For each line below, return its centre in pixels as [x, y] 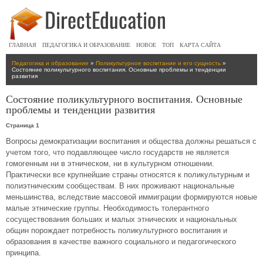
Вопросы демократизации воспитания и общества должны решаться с [131, 141]
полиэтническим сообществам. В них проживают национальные [120, 186]
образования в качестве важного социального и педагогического [121, 242]
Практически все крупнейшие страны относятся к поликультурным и [128, 175]
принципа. [23, 253]
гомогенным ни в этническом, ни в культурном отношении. [110, 163]
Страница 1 [23, 125]
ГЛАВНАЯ [23, 45]
